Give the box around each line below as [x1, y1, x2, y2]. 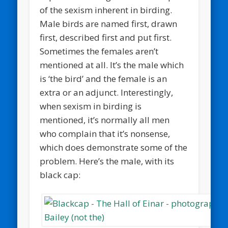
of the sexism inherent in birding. [40, 4, 173, 16]
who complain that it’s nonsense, [40, 127, 170, 139]
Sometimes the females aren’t [40, 45, 159, 57]
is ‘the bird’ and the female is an [40, 72, 167, 84]
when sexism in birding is [40, 100, 142, 112]
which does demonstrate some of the [40, 141, 188, 153]
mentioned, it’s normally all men [40, 113, 170, 126]
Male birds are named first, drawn [40, 17, 178, 30]
